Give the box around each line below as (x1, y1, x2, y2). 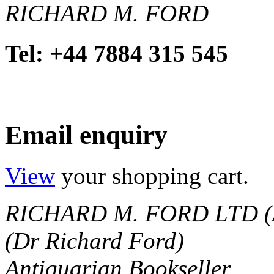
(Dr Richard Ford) (5, 228, 184, 254)
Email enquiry (5, 120, 168, 150)
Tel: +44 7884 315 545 (5, 40, 228, 67)
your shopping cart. (55, 163, 249, 190)
